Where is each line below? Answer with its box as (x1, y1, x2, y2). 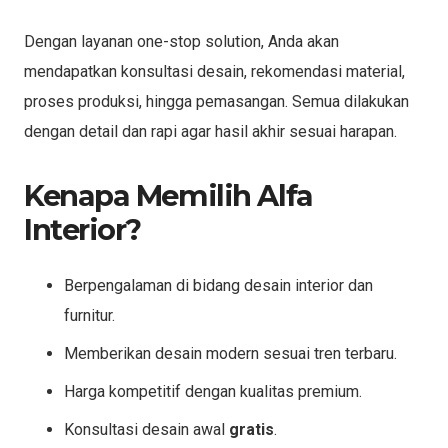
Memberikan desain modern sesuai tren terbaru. (64, 343, 397, 363)
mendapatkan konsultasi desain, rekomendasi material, (24, 61, 405, 81)
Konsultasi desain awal (64, 419, 229, 439)
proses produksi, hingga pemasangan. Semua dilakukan (24, 91, 409, 111)
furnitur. (64, 305, 115, 325)
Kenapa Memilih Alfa (24, 177, 313, 213)
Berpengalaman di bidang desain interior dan (64, 275, 373, 295)
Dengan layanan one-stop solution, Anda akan (24, 31, 339, 51)
